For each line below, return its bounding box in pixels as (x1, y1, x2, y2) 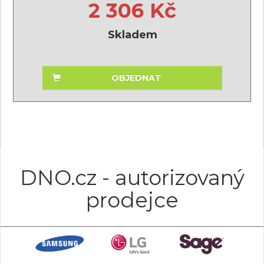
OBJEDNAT (111, 72, 161, 83)
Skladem (107, 28, 157, 41)
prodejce (85, 187, 179, 213)
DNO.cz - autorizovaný (19, 165, 245, 190)
